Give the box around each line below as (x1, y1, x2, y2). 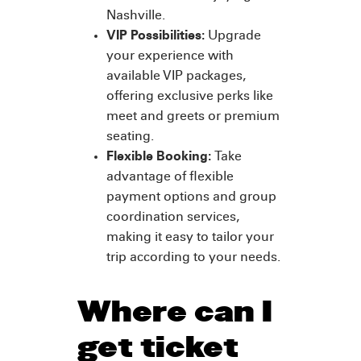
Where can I (77, 290, 272, 334)
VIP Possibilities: (106, 30, 205, 43)
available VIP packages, (106, 70, 246, 83)
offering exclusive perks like (106, 90, 273, 103)
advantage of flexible (106, 171, 234, 184)
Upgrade (205, 30, 261, 43)
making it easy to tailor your (106, 231, 274, 244)
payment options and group (106, 191, 276, 204)
